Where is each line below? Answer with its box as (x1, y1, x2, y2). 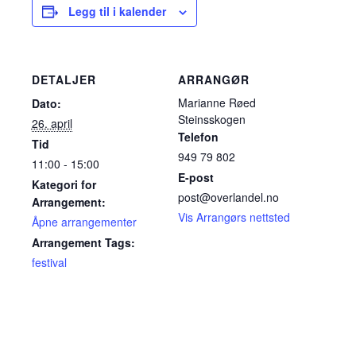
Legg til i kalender (68, 2, 166, 19)
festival (31, 253, 67, 270)
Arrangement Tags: (31, 234, 135, 250)
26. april (31, 114, 72, 131)
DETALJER (31, 71, 96, 87)
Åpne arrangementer (31, 213, 137, 230)
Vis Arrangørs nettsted (178, 208, 290, 225)
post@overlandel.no (178, 188, 279, 205)
